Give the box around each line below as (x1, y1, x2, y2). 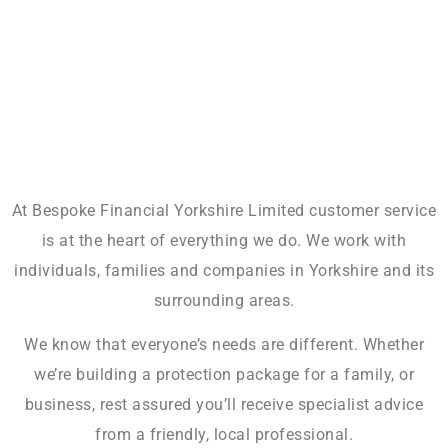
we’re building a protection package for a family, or (34, 365, 414, 385)
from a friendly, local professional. (95, 425, 353, 445)
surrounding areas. (153, 290, 295, 310)
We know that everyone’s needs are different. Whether (24, 335, 424, 355)
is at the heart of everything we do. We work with (41, 230, 407, 250)
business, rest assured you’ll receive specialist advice (24, 395, 424, 415)
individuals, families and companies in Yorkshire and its (14, 260, 434, 280)
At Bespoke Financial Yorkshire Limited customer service (11, 200, 437, 220)
